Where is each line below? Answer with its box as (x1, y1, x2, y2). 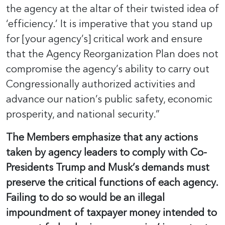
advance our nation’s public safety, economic (6, 92, 212, 106)
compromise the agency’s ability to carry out (6, 62, 209, 76)
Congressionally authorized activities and (6, 77, 195, 91)
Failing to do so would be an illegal (6, 191, 165, 204)
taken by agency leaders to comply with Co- (6, 146, 207, 159)
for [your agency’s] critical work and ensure (6, 32, 202, 46)
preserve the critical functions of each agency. (6, 176, 218, 189)
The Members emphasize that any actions (6, 131, 198, 144)
